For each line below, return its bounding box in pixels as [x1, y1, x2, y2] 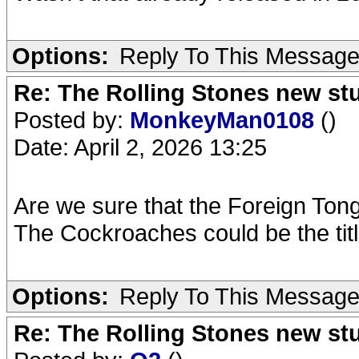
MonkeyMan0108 [130, 107, 321, 133]
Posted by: [14, 107, 130, 133]
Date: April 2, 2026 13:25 [14, 134, 267, 160]
